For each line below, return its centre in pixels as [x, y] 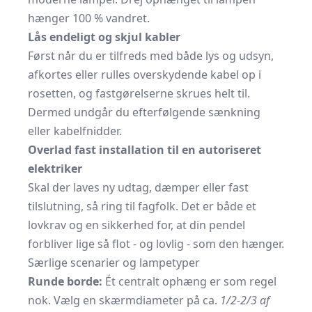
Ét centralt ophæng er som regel [189, 282]
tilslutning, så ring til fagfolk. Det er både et [142, 206]
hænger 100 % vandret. [89, 18]
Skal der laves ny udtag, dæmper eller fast [138, 188]
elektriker [55, 169]
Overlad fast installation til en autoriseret [145, 150]
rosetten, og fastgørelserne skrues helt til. [139, 94]
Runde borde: [65, 282]
